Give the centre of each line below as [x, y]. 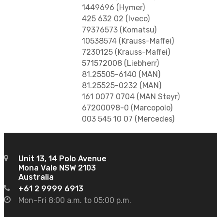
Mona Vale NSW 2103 [57, 168]
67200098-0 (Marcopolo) [127, 108]
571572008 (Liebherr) [120, 63]
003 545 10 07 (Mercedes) [128, 119]
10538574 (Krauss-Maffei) [128, 41]
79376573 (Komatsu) [119, 30]
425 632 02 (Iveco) [116, 19]
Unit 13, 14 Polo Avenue [62, 159]
